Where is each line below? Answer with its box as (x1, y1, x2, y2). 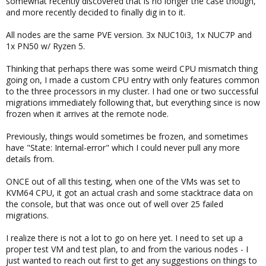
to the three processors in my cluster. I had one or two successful (6, 85, 258, 97)
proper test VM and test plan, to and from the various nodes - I (6, 243, 248, 255)
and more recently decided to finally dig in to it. (6, 7, 185, 18)
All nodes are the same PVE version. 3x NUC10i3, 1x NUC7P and (6, 29, 252, 40)
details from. (6, 153, 54, 164)
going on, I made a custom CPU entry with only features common (6, 74, 259, 85)
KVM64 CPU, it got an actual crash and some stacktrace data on (6, 187, 253, 198)
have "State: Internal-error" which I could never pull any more (6, 142, 240, 153)
